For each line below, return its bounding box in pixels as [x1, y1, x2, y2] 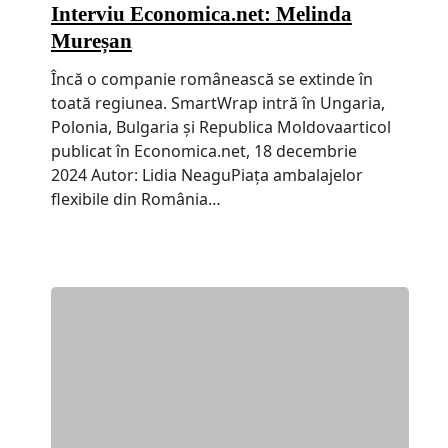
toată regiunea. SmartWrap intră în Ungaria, [50, 91, 385, 114]
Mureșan [50, 28, 132, 53]
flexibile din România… [50, 187, 221, 210]
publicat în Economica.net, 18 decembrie [50, 139, 357, 162]
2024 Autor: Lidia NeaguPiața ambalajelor [50, 163, 363, 186]
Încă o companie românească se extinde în [50, 67, 373, 90]
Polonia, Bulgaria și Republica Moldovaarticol [50, 115, 391, 138]
